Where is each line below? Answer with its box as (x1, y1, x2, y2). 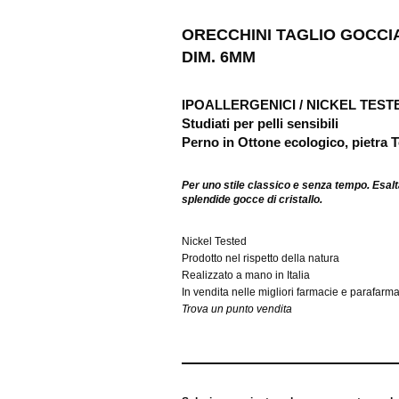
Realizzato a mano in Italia (182, 269, 311, 282)
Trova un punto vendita (182, 303, 293, 316)
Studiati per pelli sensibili (182, 116, 339, 132)
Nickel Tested (182, 235, 248, 248)
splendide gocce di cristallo (182, 193, 321, 207)
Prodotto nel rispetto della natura (182, 252, 340, 265)
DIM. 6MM (182, 48, 256, 67)
